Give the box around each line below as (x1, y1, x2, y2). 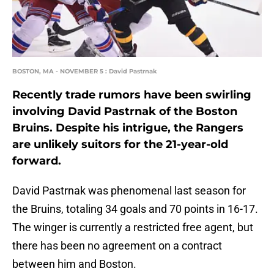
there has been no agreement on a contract (12, 239, 222, 253)
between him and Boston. (12, 257, 136, 271)
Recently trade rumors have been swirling (12, 88, 251, 102)
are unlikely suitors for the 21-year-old (12, 138, 228, 152)
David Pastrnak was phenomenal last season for (12, 184, 246, 198)
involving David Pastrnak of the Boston (12, 105, 237, 119)
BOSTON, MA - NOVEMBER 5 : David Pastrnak (12, 67, 157, 76)
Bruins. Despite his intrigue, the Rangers (12, 121, 243, 135)
